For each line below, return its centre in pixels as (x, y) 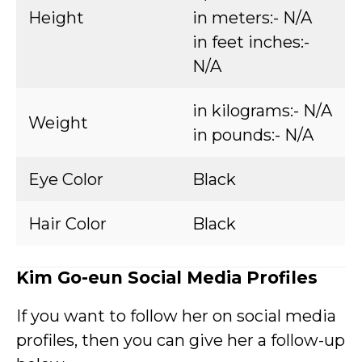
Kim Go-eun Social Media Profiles (167, 278)
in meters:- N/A (252, 18)
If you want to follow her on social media (176, 316)
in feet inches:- (251, 42)
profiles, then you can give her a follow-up (181, 340)
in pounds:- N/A (253, 135)
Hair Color (67, 224)
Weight (58, 123)
